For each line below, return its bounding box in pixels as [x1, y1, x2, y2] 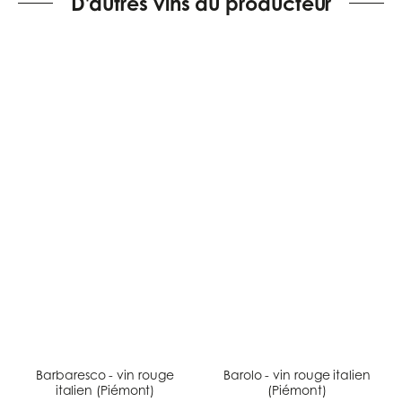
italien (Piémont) [55, 381, 155, 398]
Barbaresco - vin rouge [36, 366, 174, 382]
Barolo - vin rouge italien [223, 366, 371, 382]
